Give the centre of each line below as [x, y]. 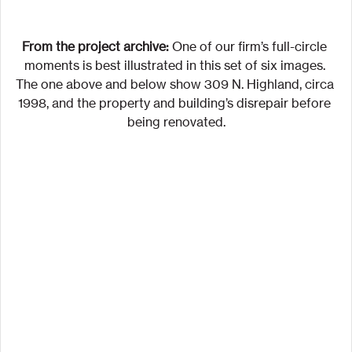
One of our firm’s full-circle [249, 47]
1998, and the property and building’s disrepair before [176, 103]
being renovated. [176, 122]
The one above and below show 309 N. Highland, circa [176, 84]
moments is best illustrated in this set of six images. [176, 66]
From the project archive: [95, 47]
